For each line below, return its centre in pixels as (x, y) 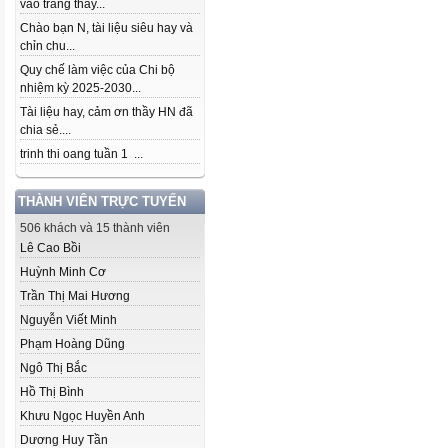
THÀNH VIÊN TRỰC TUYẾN (102, 201)
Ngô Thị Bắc (53, 368)
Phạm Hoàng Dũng (72, 344)
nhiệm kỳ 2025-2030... (80, 88)
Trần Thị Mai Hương (75, 296)
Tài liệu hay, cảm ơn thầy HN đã (106, 112)
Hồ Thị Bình (52, 392)
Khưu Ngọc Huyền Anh (82, 416)
